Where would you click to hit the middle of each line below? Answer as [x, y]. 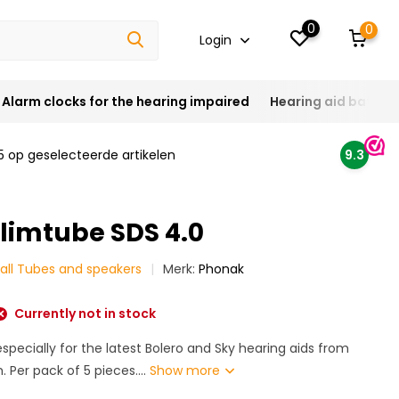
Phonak [222, 269]
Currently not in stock [84, 313]
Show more [187, 370]
